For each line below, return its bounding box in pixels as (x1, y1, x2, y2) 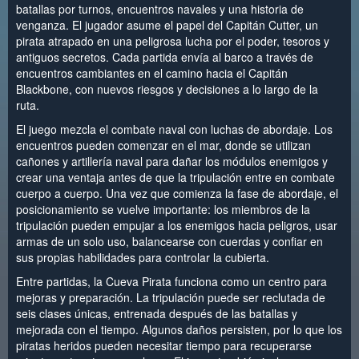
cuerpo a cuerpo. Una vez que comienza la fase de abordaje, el (16, 184, 338, 201)
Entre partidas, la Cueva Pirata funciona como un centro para (16, 272, 327, 289)
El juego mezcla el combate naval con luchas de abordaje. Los (16, 120, 333, 137)
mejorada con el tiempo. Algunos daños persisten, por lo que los (16, 321, 342, 337)
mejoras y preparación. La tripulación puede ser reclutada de (16, 288, 325, 305)
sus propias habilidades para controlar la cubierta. (16, 248, 269, 265)
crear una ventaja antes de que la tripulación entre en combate (16, 168, 335, 185)
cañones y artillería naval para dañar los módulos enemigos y (16, 152, 328, 169)
